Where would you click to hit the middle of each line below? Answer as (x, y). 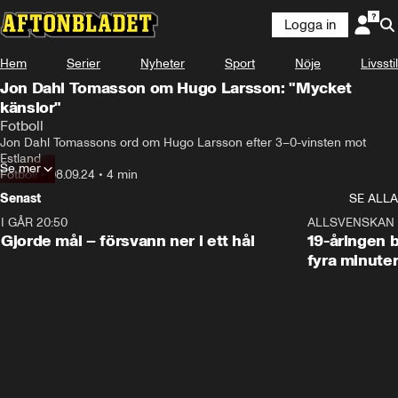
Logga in (310, 25)
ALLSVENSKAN (350, 223)
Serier (84, 64)
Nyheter (163, 64)
